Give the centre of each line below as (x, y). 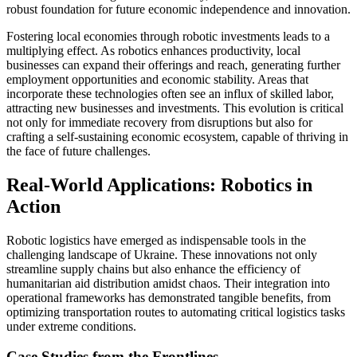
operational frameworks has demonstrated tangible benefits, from (169, 297)
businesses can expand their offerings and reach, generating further (173, 65)
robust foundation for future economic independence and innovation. (178, 9)
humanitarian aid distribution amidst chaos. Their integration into (168, 283)
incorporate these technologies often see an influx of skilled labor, (170, 93)
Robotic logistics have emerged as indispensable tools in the (156, 240)
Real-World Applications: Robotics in (159, 184)
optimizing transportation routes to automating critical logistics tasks (176, 312)
